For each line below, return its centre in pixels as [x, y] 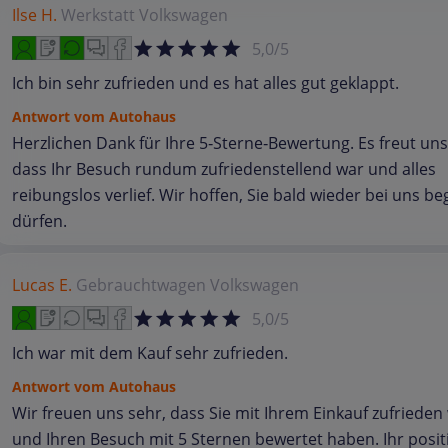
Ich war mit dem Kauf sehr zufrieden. [150, 353]
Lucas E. [42, 285]
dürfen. [39, 221]
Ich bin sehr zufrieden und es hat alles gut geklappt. [205, 83]
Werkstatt [98, 15]
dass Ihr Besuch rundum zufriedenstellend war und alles [224, 169]
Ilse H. [34, 15]
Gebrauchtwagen [141, 285]
